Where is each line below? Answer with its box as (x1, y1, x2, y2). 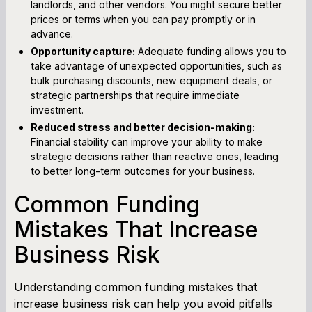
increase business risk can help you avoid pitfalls (14, 296, 272, 311)
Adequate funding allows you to (135, 45, 286, 57)
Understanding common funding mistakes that (14, 279, 257, 294)
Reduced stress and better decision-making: (31, 120, 255, 133)
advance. (31, 27, 73, 40)
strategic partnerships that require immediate (31, 88, 240, 101)
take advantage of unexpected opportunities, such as (31, 59, 282, 72)
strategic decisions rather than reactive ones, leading (31, 150, 279, 162)
